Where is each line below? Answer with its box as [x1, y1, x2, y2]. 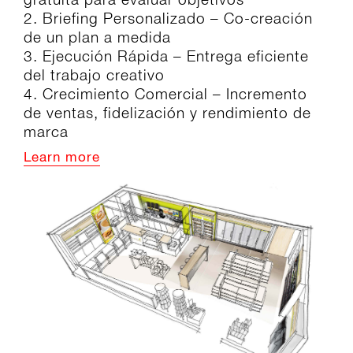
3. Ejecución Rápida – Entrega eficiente [24, 47, 309, 65]
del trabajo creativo [24, 66, 165, 84]
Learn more [24, 152, 100, 165]
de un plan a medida [24, 28, 171, 46]
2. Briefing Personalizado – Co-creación [24, 9, 313, 28]
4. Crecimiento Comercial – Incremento [24, 85, 307, 103]
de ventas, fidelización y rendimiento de [24, 104, 311, 122]
